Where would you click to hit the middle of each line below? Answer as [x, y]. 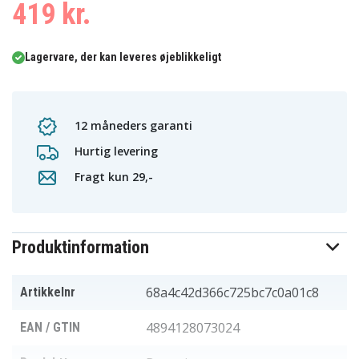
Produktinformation [81, 248]
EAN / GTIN [50, 328]
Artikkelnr [48, 292]
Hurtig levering [115, 151]
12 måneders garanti [132, 125]
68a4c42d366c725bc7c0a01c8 [232, 293]
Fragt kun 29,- [112, 176]
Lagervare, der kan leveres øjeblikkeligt [123, 57]
